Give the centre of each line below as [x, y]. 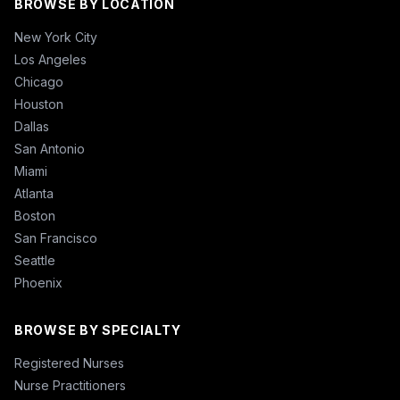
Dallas [32, 126]
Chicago [39, 82]
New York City [56, 37]
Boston [35, 216]
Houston [39, 104]
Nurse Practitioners [70, 385]
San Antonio [50, 149]
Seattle [35, 260]
